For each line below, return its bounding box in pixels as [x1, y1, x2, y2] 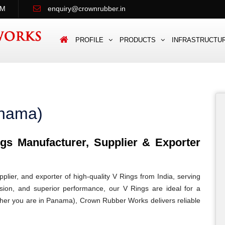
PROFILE [75, 36, 103, 44]
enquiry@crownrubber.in [48, 5, 126, 13]
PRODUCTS [120, 36, 156, 44]
